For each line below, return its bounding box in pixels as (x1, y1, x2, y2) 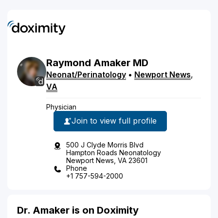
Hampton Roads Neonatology (66, 148, 161, 157)
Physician (46, 102, 76, 111)
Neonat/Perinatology (46, 69, 126, 79)
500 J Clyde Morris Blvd (66, 140, 144, 149)
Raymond (46, 56, 91, 69)
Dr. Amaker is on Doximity (17, 204, 139, 216)
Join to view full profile (72, 116, 157, 126)
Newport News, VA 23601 (66, 156, 147, 164)
